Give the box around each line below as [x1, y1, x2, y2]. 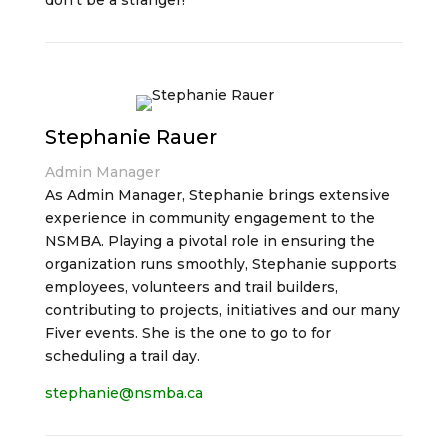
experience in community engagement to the [44, 209, 375, 227]
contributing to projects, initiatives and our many [44, 301, 400, 319]
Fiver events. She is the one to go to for [44, 324, 331, 342]
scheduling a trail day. [44, 347, 200, 365]
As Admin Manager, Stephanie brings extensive [44, 186, 390, 204]
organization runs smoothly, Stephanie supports [44, 255, 397, 273]
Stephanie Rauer [44, 125, 217, 149]
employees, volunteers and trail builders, [44, 278, 338, 296]
